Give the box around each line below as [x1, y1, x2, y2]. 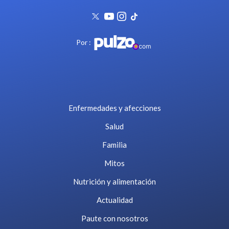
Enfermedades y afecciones [68, 103, 161, 113]
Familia [102, 140, 127, 150]
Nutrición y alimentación [73, 177, 156, 187]
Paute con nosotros [81, 214, 148, 223]
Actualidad [96, 195, 133, 205]
